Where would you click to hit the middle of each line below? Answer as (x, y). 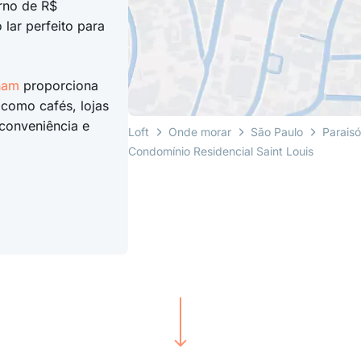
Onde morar (200, 132)
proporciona (58, 85)
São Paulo (277, 132)
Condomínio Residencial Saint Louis (221, 151)
